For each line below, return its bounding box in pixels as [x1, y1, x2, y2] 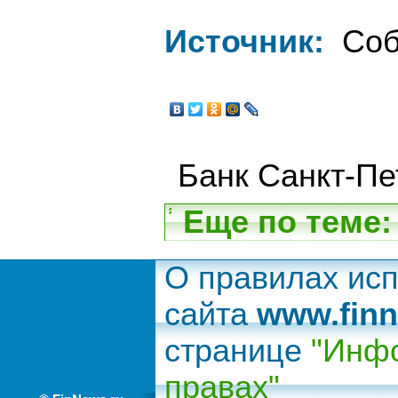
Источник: [164, 24, 324, 60]
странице [164, 333, 311, 369]
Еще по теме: [183, 204, 392, 240]
